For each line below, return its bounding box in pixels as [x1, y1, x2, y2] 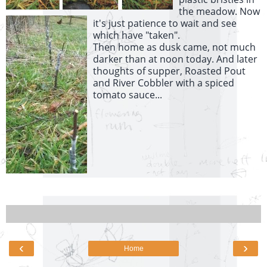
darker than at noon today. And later [93, 52, 257, 66]
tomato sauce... [93, 88, 162, 102]
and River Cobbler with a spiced [93, 76, 234, 90]
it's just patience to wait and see [93, 17, 237, 30]
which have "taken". [93, 29, 180, 42]
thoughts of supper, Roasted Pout [93, 64, 246, 78]
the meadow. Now [179, 5, 260, 18]
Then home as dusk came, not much [93, 41, 256, 54]
